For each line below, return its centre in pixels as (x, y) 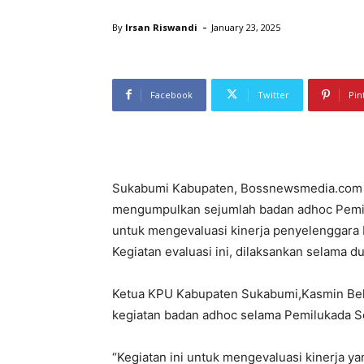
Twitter (273, 94)
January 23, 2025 (246, 27)
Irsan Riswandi (161, 27)
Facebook (171, 94)
